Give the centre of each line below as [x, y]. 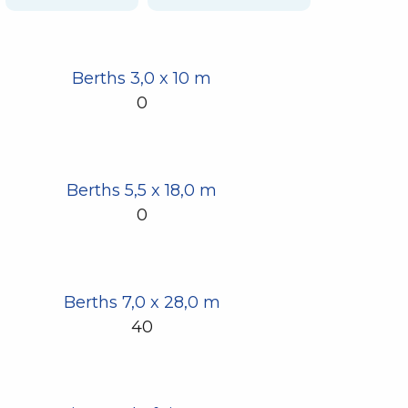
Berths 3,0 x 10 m [142, 79]
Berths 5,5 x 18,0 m [142, 191]
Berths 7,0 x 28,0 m [142, 303]
